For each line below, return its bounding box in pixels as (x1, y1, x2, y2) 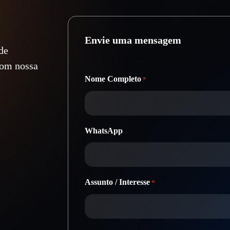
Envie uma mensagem (84, 34, 181, 46)
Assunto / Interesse (84, 178, 150, 187)
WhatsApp (84, 126, 123, 136)
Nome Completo (84, 74, 141, 84)
